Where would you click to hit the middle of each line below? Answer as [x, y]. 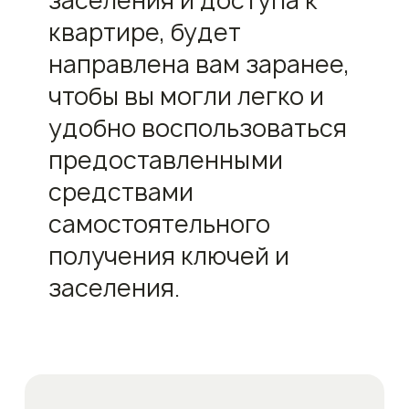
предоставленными [165, 161]
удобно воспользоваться [197, 129]
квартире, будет [144, 33]
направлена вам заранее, [199, 65]
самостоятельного [159, 225]
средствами [121, 193]
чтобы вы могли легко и [186, 97]
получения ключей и [168, 257]
